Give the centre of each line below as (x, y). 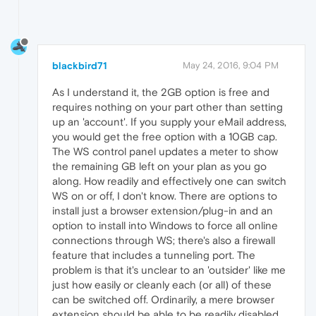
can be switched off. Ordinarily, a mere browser (163, 299)
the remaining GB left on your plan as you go (159, 166)
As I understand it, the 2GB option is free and (161, 92)
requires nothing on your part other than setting (168, 107)
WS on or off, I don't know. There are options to (165, 195)
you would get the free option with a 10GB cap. (165, 136)
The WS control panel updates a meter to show (165, 151)
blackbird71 (80, 65)
